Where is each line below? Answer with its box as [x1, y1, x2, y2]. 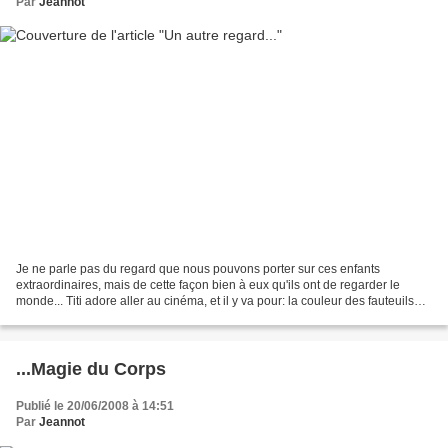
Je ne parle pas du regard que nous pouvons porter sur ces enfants [16, 262, 380, 277]
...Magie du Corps [16, 359, 166, 380]
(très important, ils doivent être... [16, 310, 188, 325]
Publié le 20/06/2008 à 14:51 [16, 399, 174, 414]
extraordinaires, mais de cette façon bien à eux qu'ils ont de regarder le [16, 278, 400, 293]
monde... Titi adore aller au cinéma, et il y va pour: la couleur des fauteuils [16, 294, 414, 309]
